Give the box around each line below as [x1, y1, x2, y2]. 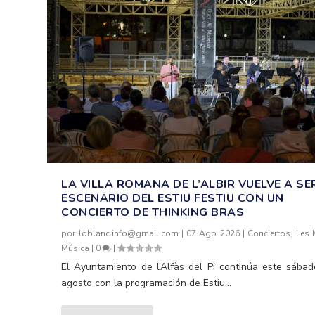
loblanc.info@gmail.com [78, 228, 179, 240]
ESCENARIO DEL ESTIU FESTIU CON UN [61, 191, 284, 207]
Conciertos [247, 228, 291, 240]
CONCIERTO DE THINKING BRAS [61, 205, 251, 221]
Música [61, 243, 90, 255]
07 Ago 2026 [186, 228, 240, 240]
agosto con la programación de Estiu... [61, 276, 232, 290]
